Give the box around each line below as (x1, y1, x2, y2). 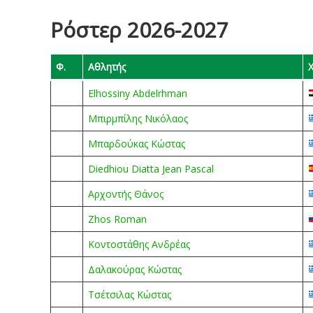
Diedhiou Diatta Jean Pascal (88, 162, 214, 175)
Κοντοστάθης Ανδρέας (88, 238, 190, 251)
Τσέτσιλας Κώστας (88, 288, 171, 301)
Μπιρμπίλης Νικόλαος (88, 112, 188, 125)
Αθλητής (88, 60, 126, 73)
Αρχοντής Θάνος (88, 187, 163, 201)
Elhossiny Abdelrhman (88, 87, 187, 100)
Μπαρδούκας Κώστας (88, 137, 185, 150)
